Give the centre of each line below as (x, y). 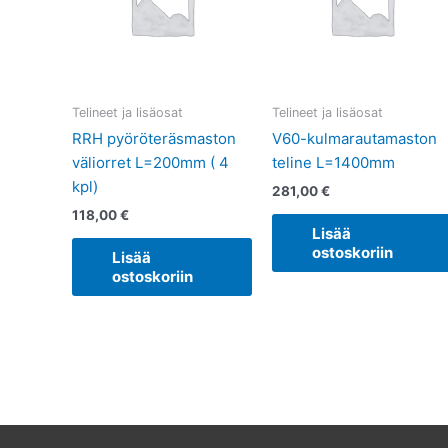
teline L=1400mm (333, 163)
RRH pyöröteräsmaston (154, 139)
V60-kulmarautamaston (354, 139)
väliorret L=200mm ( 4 (150, 163)
